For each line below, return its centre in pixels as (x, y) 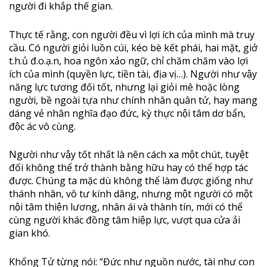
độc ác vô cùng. (42, 126)
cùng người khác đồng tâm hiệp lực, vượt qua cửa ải (125, 220)
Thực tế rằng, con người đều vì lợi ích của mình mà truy (132, 34)
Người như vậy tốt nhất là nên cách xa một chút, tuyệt (129, 155)
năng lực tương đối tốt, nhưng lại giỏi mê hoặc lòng (124, 87)
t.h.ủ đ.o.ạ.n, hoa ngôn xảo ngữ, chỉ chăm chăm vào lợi (128, 60)
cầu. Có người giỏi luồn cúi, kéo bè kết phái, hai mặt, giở (133, 47)
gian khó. (30, 233)
